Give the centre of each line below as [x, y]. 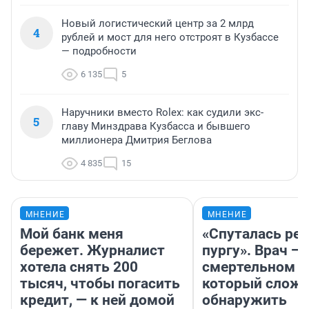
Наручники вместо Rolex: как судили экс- [162, 113]
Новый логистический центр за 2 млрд [158, 24]
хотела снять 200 [79, 267]
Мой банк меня [72, 234]
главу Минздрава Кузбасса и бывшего [156, 127]
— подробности [99, 51]
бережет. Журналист [92, 251]
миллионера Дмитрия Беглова [137, 140]
